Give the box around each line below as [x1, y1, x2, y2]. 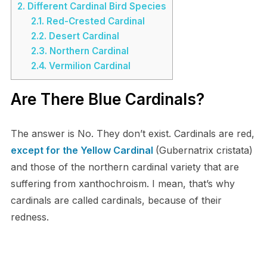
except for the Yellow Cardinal [10, 144, 156, 157]
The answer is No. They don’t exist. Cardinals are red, [10, 128, 254, 140]
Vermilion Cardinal [46, 60, 131, 72]
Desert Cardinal [46, 30, 119, 42]
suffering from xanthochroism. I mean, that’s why [10, 178, 235, 190]
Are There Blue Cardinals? [10, 90, 204, 109]
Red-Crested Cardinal [44, 15, 145, 27]
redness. [10, 211, 49, 223]
